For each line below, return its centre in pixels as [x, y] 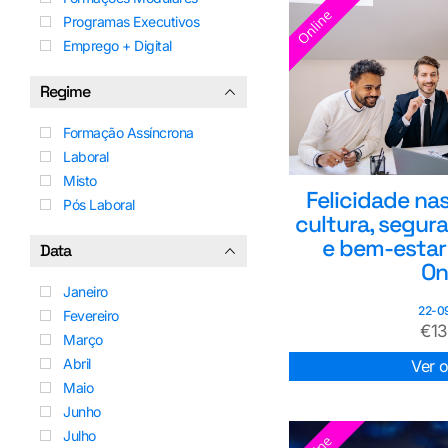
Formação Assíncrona [128, 132]
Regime [65, 91]
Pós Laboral [99, 204]
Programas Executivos [131, 21]
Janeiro [85, 291]
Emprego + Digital [117, 45]
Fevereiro [91, 315]
